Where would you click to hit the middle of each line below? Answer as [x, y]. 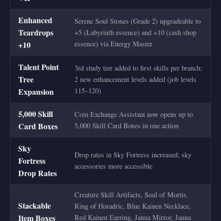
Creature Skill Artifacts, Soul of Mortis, [131, 195]
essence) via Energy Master [113, 44]
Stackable [35, 206]
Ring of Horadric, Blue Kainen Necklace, [133, 206]
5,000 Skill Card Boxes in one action [127, 126]
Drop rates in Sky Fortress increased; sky [133, 155]
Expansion [36, 92]
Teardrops [36, 33]
